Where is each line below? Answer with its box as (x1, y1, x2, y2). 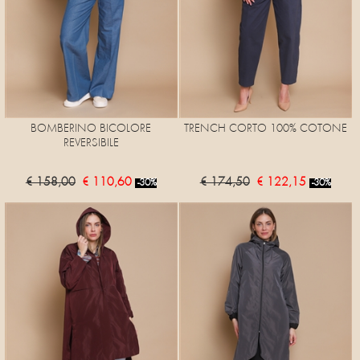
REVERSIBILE (63, 137, 119, 149)
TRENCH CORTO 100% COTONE (183, 123, 347, 134)
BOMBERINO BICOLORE (31, 123, 152, 134)
